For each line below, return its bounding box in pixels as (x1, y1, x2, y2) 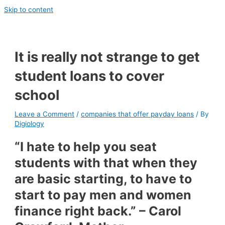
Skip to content (4, 6, 53, 14)
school (15, 86, 60, 103)
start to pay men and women (15, 187, 192, 203)
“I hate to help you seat (15, 139, 157, 155)
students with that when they (15, 155, 198, 171)
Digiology (15, 119, 45, 128)
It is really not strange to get (15, 48, 200, 65)
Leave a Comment (15, 109, 75, 118)
